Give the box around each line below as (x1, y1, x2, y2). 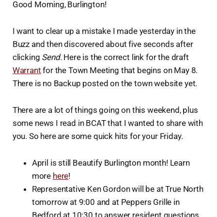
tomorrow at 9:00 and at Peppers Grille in (31, 197, 180, 207)
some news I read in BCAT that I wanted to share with (12, 118, 203, 128)
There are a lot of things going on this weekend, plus (12, 105, 198, 115)
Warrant (12, 65, 41, 76)
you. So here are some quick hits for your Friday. (12, 131, 183, 141)
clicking (12, 52, 42, 62)
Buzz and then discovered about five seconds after (12, 39, 193, 49)
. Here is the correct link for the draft (60, 52, 189, 62)
